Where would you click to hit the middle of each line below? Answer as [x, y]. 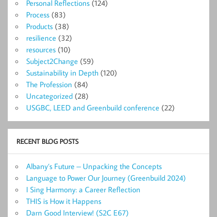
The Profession [49, 84]
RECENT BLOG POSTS [47, 141]
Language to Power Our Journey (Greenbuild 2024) [106, 178]
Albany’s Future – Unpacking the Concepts [94, 166]
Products [39, 26]
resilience [41, 38]
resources [41, 49]
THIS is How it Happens [64, 201]
